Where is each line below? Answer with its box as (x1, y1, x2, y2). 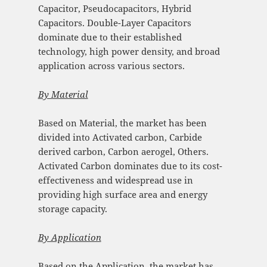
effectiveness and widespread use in (38, 173, 193, 186)
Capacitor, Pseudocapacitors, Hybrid (38, 2, 191, 14)
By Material (38, 88, 88, 100)
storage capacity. (38, 202, 107, 215)
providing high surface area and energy (38, 188, 207, 200)
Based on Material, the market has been (38, 116, 207, 129)
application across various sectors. (38, 59, 185, 72)
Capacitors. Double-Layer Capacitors (38, 16, 191, 29)
